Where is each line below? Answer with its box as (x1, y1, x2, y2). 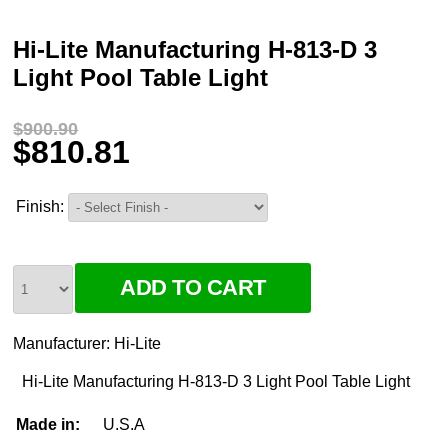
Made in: (16, 416, 81, 434)
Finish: (16, 198, 65, 215)
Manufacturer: (13, 335, 115, 352)
